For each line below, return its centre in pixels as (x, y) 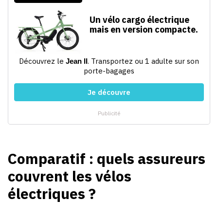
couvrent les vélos (70, 176)
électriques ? (52, 193)
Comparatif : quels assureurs (107, 158)
